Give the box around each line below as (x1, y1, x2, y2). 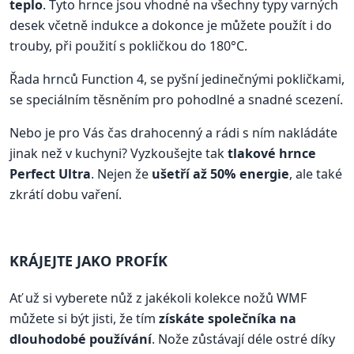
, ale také (289, 165, 342, 183)
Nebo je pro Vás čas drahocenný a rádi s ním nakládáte (9, 124, 337, 142)
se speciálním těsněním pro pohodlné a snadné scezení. (9, 91, 343, 109)
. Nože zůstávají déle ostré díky (152, 330, 335, 348)
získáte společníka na (159, 309, 296, 327)
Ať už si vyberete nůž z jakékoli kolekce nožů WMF (9, 288, 307, 307)
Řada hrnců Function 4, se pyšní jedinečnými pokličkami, (9, 70, 345, 88)
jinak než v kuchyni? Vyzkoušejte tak (9, 145, 228, 163)
